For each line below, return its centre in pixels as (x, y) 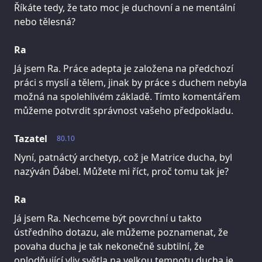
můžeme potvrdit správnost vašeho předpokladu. (124, 111)
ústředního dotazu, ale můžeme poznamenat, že (121, 232)
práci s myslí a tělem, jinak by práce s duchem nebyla (130, 83)
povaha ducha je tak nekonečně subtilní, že (109, 247)
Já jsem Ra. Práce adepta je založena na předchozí (124, 69)
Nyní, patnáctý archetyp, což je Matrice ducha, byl (123, 158)
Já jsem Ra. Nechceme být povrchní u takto (108, 218)
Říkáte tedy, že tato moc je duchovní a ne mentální (125, 8)
